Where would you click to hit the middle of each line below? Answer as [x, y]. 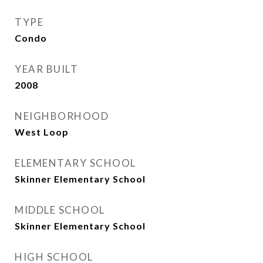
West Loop [42, 132]
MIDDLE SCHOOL [60, 210]
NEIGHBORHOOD [62, 116]
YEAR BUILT [46, 69]
